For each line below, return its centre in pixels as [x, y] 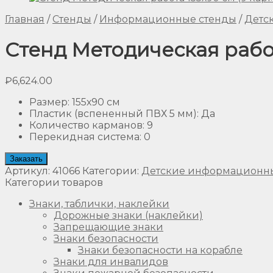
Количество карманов [86, 125]
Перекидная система [84, 136]
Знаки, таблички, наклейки [99, 204]
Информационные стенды [168, 19]
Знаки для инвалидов [111, 261]
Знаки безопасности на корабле [160, 250]
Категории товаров [54, 182]
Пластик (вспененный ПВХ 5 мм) [113, 113]
